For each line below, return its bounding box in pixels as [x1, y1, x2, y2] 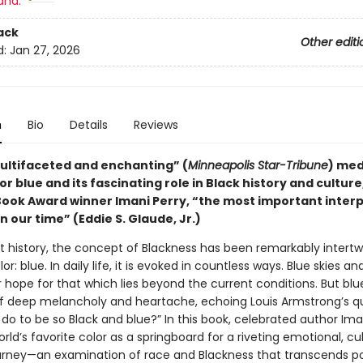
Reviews [133, 117, 178, 133]
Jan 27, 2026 [9, 42, 80, 59]
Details [69, 117, 108, 133]
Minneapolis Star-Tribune [187, 157, 328, 173]
